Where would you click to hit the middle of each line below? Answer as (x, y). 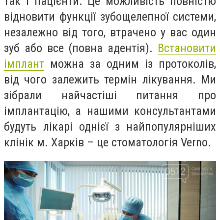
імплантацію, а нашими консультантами (110, 111)
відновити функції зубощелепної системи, (110, 17)
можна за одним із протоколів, (130, 64)
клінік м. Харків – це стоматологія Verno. (108, 142)
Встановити (187, 48)
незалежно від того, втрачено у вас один (110, 32)
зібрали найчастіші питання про (110, 95)
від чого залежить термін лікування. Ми (110, 80)
